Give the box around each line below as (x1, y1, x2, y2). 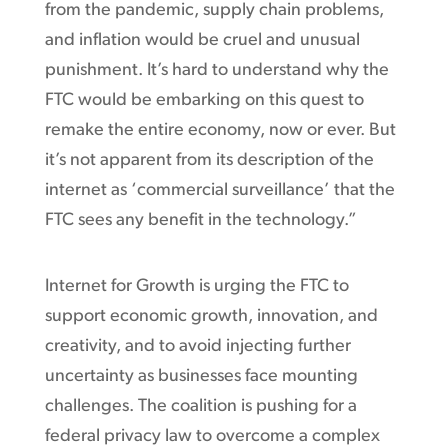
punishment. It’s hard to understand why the (44, 60, 389, 80)
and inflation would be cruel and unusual (44, 30, 360, 50)
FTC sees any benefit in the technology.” (44, 210, 357, 230)
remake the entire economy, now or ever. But (44, 120, 396, 140)
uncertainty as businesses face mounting (44, 366, 358, 386)
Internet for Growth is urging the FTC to (44, 276, 349, 296)
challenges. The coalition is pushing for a (44, 396, 357, 416)
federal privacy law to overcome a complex (44, 426, 380, 446)
